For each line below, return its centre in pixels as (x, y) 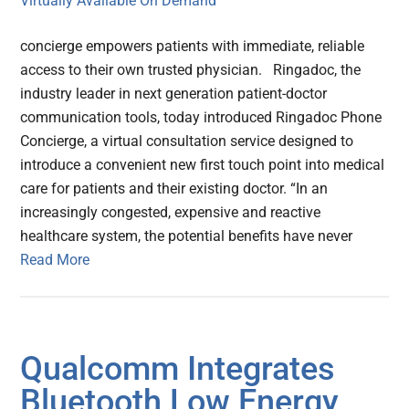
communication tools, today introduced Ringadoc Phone (201, 118)
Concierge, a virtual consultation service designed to (187, 142)
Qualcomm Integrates (178, 369)
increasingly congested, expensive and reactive (171, 213)
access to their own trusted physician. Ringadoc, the (191, 70)
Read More (55, 260)
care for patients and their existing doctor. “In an (174, 189)
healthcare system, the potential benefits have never (187, 236)
